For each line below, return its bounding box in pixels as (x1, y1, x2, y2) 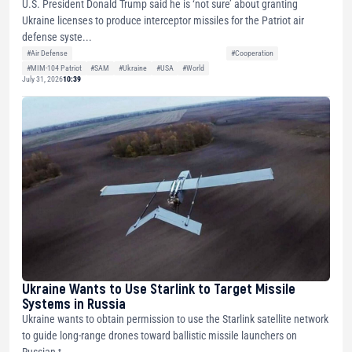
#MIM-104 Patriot (26, 63, 82, 72)
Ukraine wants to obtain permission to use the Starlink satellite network (22, 313, 328, 326)
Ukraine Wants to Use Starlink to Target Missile (22, 280, 295, 298)
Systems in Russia (22, 295, 126, 313)
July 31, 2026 (22, 75, 63, 84)
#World (182, 63, 205, 72)
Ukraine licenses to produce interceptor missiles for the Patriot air (22, 13, 304, 27)
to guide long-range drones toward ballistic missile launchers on (22, 329, 297, 343)
